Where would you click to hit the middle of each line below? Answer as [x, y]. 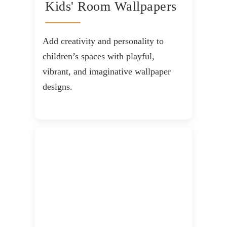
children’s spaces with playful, [99, 56]
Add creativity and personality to [103, 41]
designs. [58, 87]
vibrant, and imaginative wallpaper [107, 72]
